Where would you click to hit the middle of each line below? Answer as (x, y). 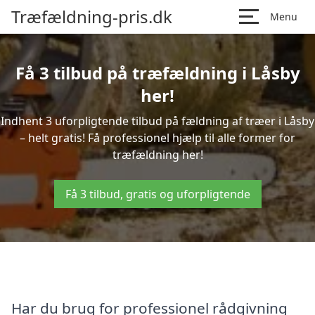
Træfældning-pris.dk (92, 17)
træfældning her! (157, 155)
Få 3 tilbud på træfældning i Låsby (157, 73)
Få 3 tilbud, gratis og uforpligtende (157, 194)
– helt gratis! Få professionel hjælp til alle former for (157, 138)
